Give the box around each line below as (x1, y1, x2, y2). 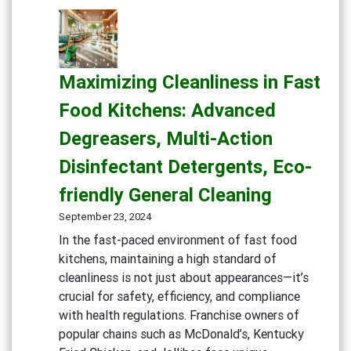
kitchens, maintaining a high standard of (59, 250, 277, 266)
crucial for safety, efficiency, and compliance (59, 288, 300, 304)
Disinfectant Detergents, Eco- (59, 154, 312, 178)
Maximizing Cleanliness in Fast (59, 70, 320, 93)
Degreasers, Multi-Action (59, 126, 273, 150)
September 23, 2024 (59, 209, 151, 223)
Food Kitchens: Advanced (59, 98, 276, 121)
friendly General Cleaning (59, 183, 272, 206)
